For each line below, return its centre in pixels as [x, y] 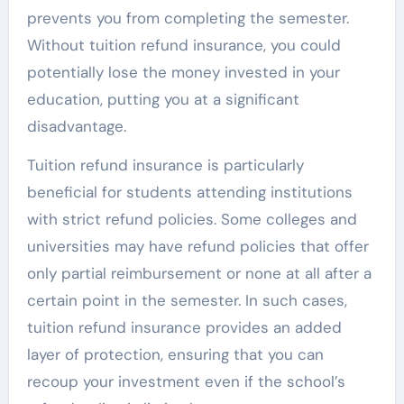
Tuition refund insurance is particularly [165, 165]
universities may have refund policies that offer [197, 246]
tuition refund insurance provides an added [184, 327]
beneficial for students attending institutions [189, 192]
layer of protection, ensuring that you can [175, 354]
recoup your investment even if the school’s [186, 381]
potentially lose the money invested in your [183, 72]
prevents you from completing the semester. [188, 18]
